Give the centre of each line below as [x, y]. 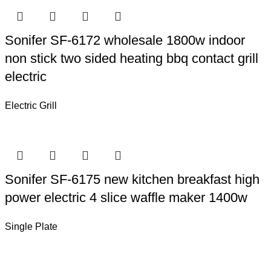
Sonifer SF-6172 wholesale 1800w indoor [125, 40]
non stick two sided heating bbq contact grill [132, 58]
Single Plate [31, 227]
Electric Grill [31, 106]
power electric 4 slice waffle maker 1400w [126, 198]
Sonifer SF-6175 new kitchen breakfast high [132, 179]
